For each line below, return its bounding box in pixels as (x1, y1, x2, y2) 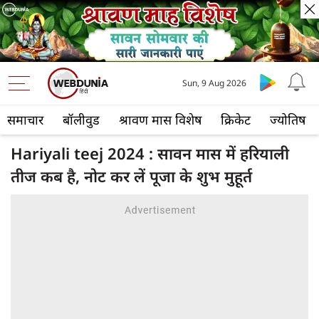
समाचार (7, 111, 43, 129)
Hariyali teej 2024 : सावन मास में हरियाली (11, 142, 289, 164)
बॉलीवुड (63, 111, 100, 129)
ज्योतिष (270, 111, 305, 129)
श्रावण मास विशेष (119, 111, 202, 129)
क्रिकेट (221, 111, 251, 129)
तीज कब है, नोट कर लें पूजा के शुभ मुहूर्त (11, 165, 252, 187)
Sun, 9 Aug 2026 (182, 77, 246, 90)
